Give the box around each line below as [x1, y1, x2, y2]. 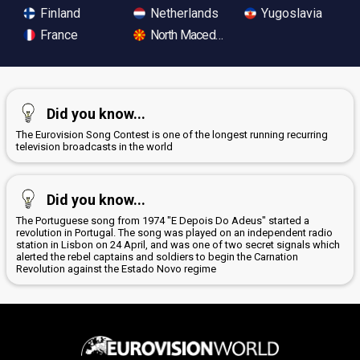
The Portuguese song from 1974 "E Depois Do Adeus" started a [16, 214, 309, 227]
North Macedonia [147, 27, 236, 43]
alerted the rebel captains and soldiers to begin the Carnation [16, 250, 298, 263]
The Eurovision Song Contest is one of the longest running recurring [16, 128, 328, 141]
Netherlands [147, 5, 219, 21]
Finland [37, 5, 80, 21]
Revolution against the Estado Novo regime [16, 262, 216, 275]
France [37, 27, 78, 43]
